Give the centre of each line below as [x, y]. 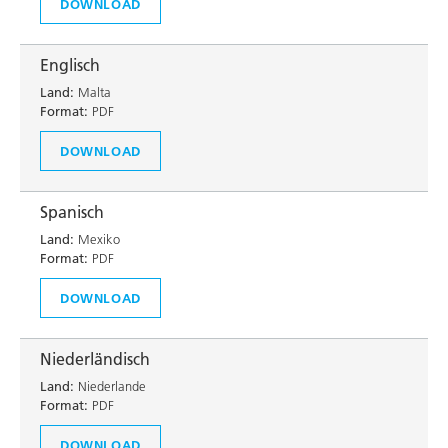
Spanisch [72, 212]
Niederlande [110, 386]
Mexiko [97, 239]
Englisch [70, 65]
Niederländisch [95, 359]
